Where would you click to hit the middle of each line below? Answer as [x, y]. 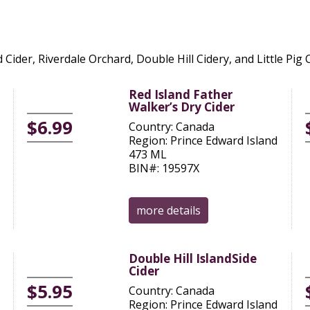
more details [169, 210]
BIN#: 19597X [164, 168]
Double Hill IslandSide [193, 258]
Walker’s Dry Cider [182, 107]
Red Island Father [181, 94]
